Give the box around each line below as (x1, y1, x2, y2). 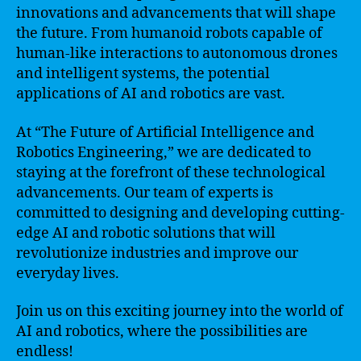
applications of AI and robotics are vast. (16, 85, 285, 103)
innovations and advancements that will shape (16, 4, 336, 23)
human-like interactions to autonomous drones (16, 44, 338, 63)
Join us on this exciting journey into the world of (16, 302, 343, 321)
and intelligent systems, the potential (16, 64, 270, 83)
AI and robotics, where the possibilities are (16, 322, 308, 341)
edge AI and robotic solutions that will (16, 223, 276, 243)
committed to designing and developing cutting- (16, 203, 345, 222)
